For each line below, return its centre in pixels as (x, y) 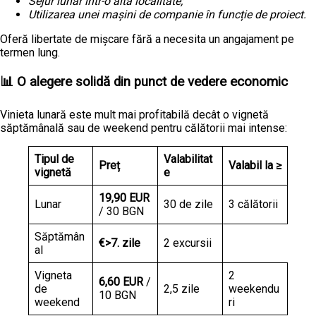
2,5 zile (182, 289)
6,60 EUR (121, 282)
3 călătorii (253, 205)
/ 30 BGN (121, 212)
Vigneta (53, 276)
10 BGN (117, 296)
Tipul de (54, 159)
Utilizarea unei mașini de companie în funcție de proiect (166, 14)
